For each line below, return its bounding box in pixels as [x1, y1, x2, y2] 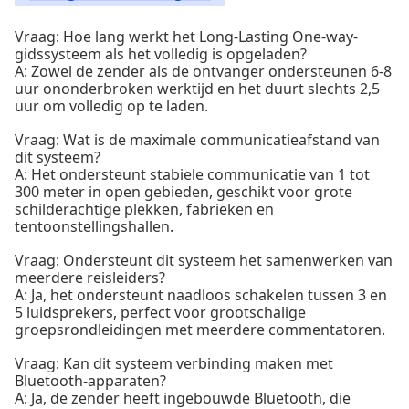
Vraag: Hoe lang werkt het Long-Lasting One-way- [15, 26, 358, 47]
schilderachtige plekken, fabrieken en [15, 199, 274, 219]
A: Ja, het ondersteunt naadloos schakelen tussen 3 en [15, 285, 387, 305]
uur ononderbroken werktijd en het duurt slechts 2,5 [15, 79, 380, 99]
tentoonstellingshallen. [15, 216, 173, 236]
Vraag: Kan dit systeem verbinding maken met [15, 353, 333, 373]
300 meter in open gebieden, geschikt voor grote [15, 182, 352, 202]
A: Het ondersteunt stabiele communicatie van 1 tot [15, 164, 370, 184]
